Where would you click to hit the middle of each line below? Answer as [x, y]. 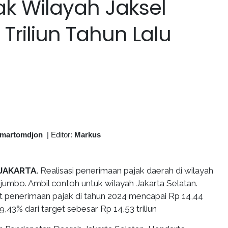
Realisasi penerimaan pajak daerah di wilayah [127, 170]
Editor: [63, 135]
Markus [88, 135]
